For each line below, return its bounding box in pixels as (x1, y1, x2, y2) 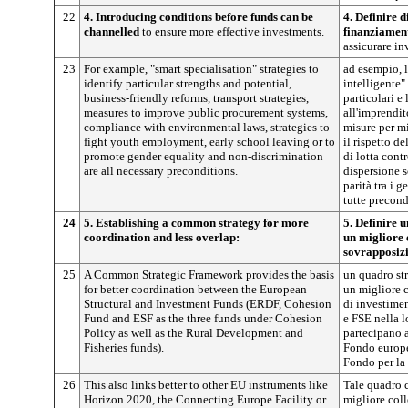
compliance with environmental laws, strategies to (84, 120, 330, 134)
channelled (84, 25, 142, 38)
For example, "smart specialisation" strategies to (84, 62, 319, 76)
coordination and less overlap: (84, 230, 240, 244)
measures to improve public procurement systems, (84, 106, 328, 119)
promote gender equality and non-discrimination (84, 149, 323, 163)
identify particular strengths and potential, (84, 76, 291, 90)
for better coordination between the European (84, 282, 307, 296)
